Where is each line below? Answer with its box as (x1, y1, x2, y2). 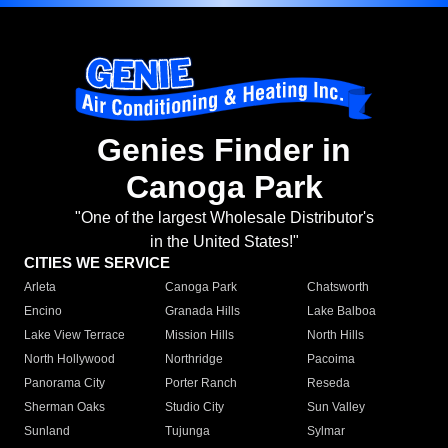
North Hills (306, 328, 364, 343)
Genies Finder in (97, 132, 351, 169)
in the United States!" (149, 233, 299, 251)
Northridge (165, 352, 224, 367)
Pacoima (306, 352, 355, 367)
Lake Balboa (306, 304, 376, 319)
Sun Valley (306, 400, 365, 415)
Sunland (24, 424, 70, 439)
